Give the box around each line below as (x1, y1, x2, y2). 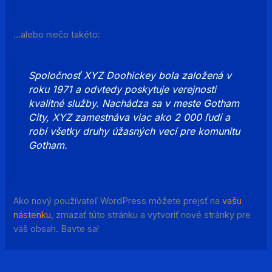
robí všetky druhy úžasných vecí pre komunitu (29, 124, 240, 137)
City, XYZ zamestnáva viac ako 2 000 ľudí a (29, 110, 231, 123)
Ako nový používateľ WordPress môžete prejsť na (13, 195, 223, 207)
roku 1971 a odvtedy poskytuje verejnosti (29, 83, 217, 95)
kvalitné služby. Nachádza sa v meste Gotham (29, 97, 240, 109)
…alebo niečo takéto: (13, 29, 101, 40)
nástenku (13, 209, 52, 221)
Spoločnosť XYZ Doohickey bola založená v (29, 69, 232, 81)
